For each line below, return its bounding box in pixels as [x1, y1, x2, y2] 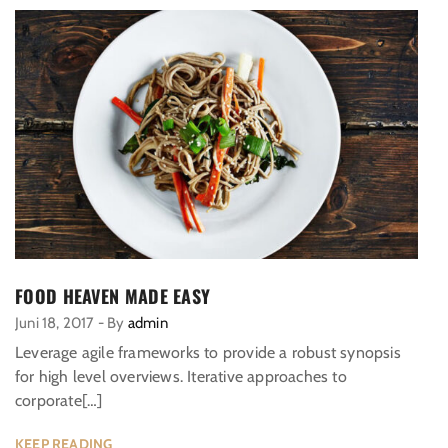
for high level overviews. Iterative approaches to [15, 367, 347, 387]
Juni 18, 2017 [15, 314, 95, 333]
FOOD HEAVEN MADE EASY [15, 283, 211, 310]
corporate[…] [15, 391, 103, 411]
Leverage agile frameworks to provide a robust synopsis [15, 343, 401, 363]
